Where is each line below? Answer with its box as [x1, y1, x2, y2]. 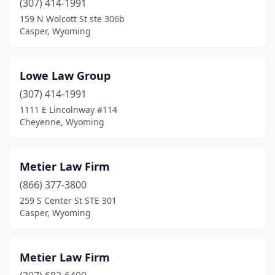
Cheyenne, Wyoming [20, 116, 104, 128]
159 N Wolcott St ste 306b [20, 13, 125, 25]
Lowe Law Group [20, 68, 110, 83]
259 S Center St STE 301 [20, 195, 117, 206]
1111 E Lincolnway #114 [20, 104, 117, 115]
